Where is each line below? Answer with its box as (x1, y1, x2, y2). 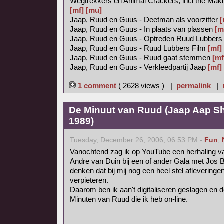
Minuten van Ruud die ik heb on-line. (70, 195, 188, 203)
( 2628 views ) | (118, 81, 176, 90)
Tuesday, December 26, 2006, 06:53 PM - (70, 136, 204, 144)
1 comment (76, 81, 118, 90)
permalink (176, 81, 211, 90)
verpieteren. (70, 176, 108, 184)
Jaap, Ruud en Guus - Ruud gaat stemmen (70, 53, 212, 62)
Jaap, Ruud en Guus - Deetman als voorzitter (70, 15, 220, 24)
